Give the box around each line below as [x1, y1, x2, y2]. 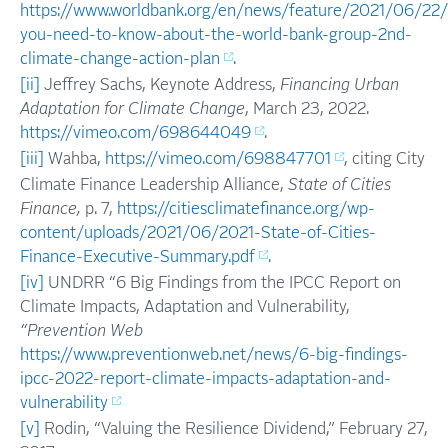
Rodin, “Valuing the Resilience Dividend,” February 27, [40, 421, 428, 437]
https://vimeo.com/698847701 [105, 151, 331, 167]
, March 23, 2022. [245, 101, 369, 117]
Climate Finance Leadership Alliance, [20, 177, 288, 193]
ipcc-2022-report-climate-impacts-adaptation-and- [20, 371, 391, 387]
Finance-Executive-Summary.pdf [20, 249, 255, 265]
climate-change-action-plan [20, 51, 220, 67]
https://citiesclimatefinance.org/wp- [117, 201, 375, 217]
